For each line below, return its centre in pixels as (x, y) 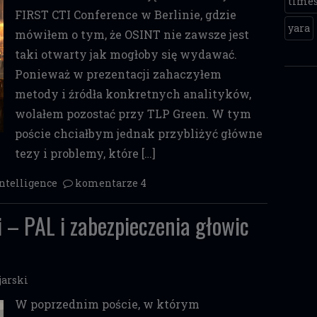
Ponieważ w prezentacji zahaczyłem (118, 74)
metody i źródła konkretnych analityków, (133, 94)
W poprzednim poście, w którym (107, 304)
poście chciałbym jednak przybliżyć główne (138, 133)
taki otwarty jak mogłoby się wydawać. (126, 54)
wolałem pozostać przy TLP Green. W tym (133, 114)
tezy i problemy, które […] (85, 153)
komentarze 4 (111, 183)
